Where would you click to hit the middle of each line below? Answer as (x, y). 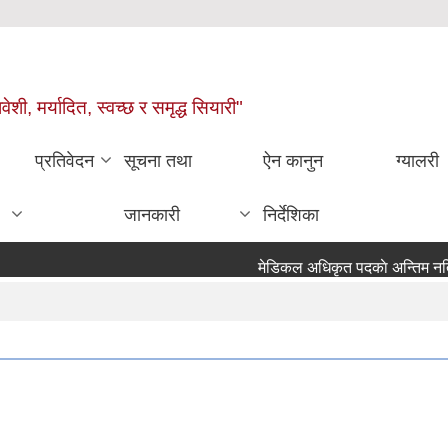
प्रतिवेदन (65, 160)
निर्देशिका (291, 214)
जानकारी (152, 214)
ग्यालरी (417, 160)
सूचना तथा (158, 160)
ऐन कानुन (293, 160)
